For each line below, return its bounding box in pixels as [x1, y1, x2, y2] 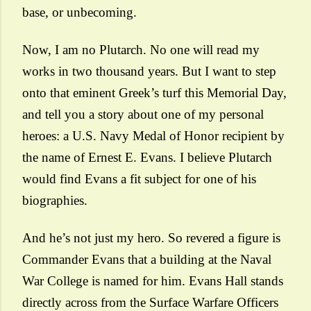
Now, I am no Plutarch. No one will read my [22, 42, 260, 57]
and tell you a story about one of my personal [22, 107, 264, 121]
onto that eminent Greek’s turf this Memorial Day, [22, 85, 287, 100]
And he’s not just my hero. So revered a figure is [22, 230, 280, 245]
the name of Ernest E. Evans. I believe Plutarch [22, 150, 272, 165]
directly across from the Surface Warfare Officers [22, 295, 278, 310]
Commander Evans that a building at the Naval [22, 252, 271, 267]
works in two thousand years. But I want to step [22, 64, 276, 78]
